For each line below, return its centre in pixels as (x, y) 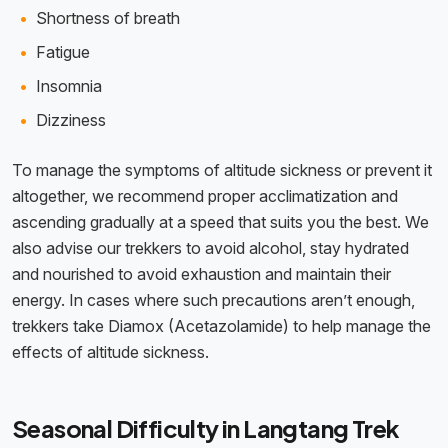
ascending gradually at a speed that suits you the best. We (220, 222)
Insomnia (69, 86)
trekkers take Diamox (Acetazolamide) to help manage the (221, 326)
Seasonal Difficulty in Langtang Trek (206, 428)
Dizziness (71, 120)
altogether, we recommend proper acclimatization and (205, 196)
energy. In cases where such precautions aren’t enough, (213, 300)
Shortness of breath (108, 18)
